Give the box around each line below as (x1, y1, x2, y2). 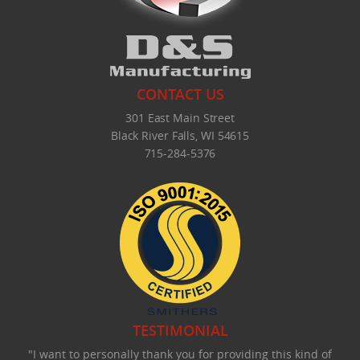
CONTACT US (136, 84, 224, 104)
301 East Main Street (125, 110, 235, 126)
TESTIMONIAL (132, 321, 228, 341)
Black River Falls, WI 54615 (110, 128, 250, 144)
